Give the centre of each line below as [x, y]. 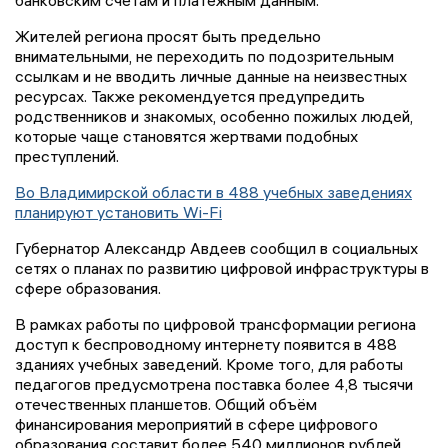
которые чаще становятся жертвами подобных [186, 136]
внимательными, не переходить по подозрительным [204, 56]
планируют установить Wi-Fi [118, 212]
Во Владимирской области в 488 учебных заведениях [213, 192]
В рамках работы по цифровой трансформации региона [215, 324]
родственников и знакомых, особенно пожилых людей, [214, 116]
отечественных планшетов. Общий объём [166, 404]
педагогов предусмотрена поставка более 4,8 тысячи [214, 384]
